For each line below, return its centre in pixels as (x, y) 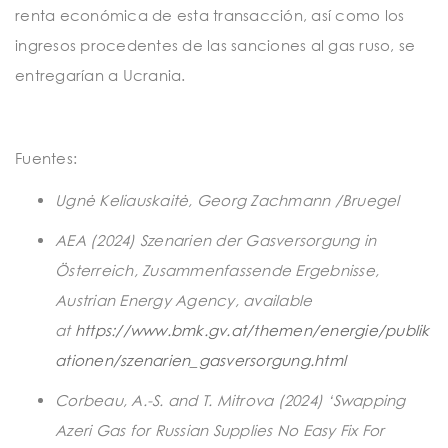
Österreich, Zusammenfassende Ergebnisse (215, 269)
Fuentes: (46, 158)
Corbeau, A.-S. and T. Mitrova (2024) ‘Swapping (230, 399)
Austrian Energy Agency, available (184, 299)
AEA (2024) (97, 239)
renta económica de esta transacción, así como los (210, 15)
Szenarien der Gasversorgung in (258, 239)
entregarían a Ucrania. (100, 75)
